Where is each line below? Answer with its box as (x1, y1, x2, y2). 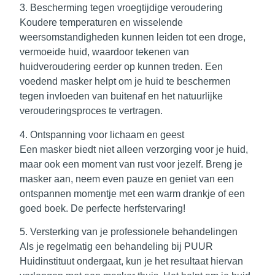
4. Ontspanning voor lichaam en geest (20, 129, 184, 140)
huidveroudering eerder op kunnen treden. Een (20, 61, 223, 72)
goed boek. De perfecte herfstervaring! (20, 203, 185, 214)
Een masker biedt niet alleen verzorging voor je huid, (20, 144, 248, 155)
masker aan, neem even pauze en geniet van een (20, 173, 234, 184)
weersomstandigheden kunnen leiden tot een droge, (20, 32, 246, 43)
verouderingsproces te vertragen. (20, 106, 163, 117)
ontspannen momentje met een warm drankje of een (20, 188, 245, 199)
